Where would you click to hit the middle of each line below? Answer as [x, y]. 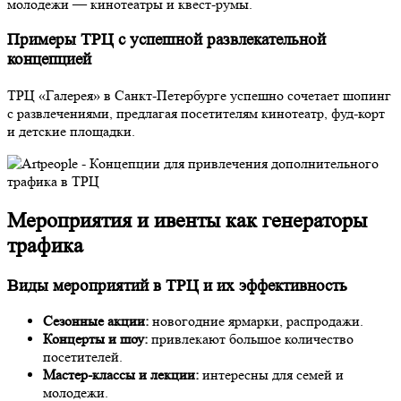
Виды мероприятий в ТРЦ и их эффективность [177, 286]
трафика [45, 245]
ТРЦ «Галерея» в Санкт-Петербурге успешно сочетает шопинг [199, 95]
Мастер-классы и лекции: [121, 375]
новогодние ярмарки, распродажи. [256, 321]
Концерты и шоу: [95, 339]
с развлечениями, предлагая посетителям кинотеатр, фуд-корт [196, 113]
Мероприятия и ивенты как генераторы [187, 220]
